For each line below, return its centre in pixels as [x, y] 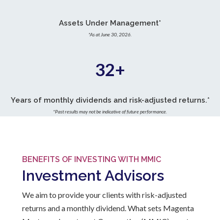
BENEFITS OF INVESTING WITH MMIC [91, 159]
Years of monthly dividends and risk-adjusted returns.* [110, 100]
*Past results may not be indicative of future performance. [110, 112]
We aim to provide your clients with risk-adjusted [104, 194]
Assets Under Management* [110, 23]
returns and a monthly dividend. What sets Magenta [108, 208]
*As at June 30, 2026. [110, 35]
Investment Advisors [93, 175]
